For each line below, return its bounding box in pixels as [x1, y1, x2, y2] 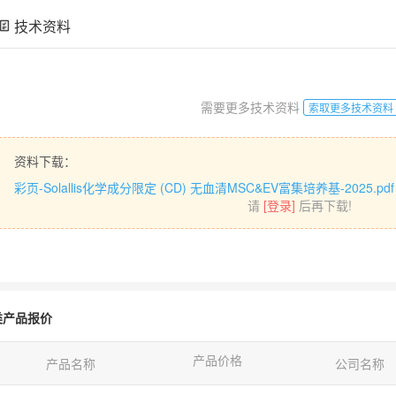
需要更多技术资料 [201, 97, 303, 116]
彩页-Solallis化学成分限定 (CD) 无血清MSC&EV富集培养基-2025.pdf [14, 178, 394, 196]
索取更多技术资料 [308, 99, 393, 115]
